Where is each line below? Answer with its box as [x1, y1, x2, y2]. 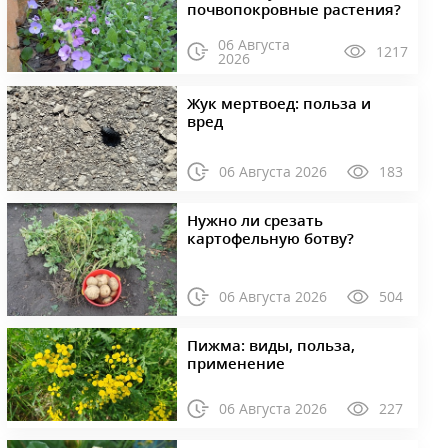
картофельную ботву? [186, 227, 354, 248]
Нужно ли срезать [186, 209, 323, 230]
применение [186, 352, 285, 373]
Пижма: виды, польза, [186, 334, 355, 355]
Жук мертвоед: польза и [186, 92, 371, 113]
